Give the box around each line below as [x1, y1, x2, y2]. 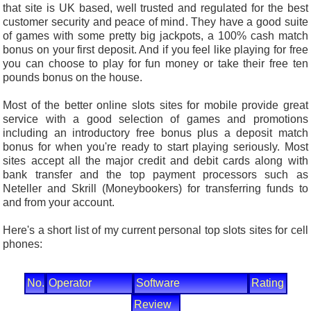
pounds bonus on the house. [3, 72, 143, 84]
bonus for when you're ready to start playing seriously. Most [3, 141, 308, 153]
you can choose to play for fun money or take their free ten [3, 58, 308, 70]
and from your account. [3, 196, 115, 209]
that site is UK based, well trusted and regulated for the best [3, 2, 308, 15]
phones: [3, 238, 43, 251]
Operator [48, 277, 92, 289]
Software [135, 277, 180, 289]
